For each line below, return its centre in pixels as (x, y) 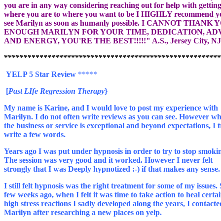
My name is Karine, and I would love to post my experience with (111, 108)
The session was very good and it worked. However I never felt (108, 160)
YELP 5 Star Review (41, 74)
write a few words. (70, 134)
